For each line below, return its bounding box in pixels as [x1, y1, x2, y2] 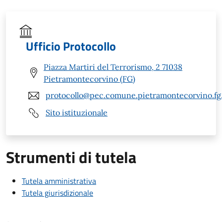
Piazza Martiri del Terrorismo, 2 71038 [44, 61, 182, 72]
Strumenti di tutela [6, 145, 136, 169]
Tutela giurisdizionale [22, 186, 93, 199]
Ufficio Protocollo [26, 37, 116, 55]
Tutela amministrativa [22, 174, 96, 187]
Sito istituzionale [46, 108, 108, 118]
